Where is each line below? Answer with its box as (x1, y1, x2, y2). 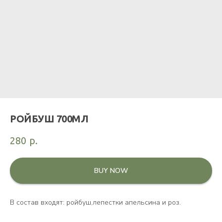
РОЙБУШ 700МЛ (10, 113, 88, 124)
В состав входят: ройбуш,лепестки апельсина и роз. (10, 198, 181, 208)
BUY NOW (94, 166, 128, 176)
